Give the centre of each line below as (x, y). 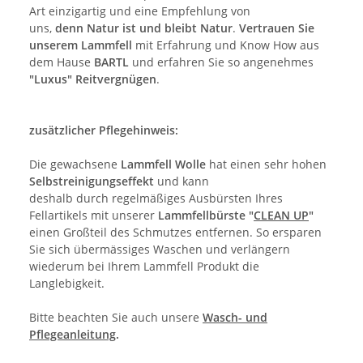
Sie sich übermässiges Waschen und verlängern (160, 250)
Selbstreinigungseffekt (92, 181)
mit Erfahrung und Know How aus (226, 45)
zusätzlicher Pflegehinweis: (104, 130)
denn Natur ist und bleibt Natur (144, 28)
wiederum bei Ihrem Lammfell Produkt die (144, 267)
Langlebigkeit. (67, 284)
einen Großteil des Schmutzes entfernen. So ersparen (175, 233)
